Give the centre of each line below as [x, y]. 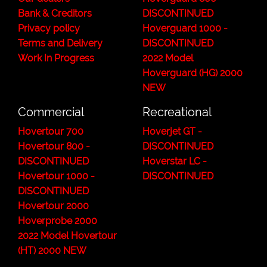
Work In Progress [56, 58]
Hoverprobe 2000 [58, 221]
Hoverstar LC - [175, 161]
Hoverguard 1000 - [185, 28]
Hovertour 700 [51, 131]
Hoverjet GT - [172, 131]
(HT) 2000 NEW [52, 251]
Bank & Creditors [55, 13]
